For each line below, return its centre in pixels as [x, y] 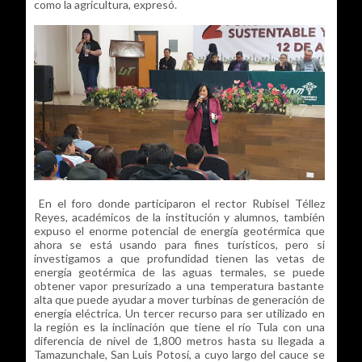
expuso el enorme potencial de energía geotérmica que [179, 230]
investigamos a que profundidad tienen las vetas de [179, 258]
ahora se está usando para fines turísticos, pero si [179, 244]
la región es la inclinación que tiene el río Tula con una [179, 326]
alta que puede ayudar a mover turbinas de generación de [179, 299]
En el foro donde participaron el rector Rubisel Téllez [179, 203]
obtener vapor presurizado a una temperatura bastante [179, 285]
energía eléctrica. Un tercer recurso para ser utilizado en [179, 313]
